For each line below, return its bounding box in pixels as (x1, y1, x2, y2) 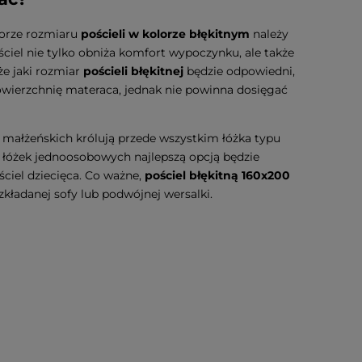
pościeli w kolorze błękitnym (81, 26, 253, 41)
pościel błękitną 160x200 (145, 167, 290, 183)
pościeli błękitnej (83, 63, 187, 78)
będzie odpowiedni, (187, 63, 295, 78)
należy (253, 26, 288, 41)
